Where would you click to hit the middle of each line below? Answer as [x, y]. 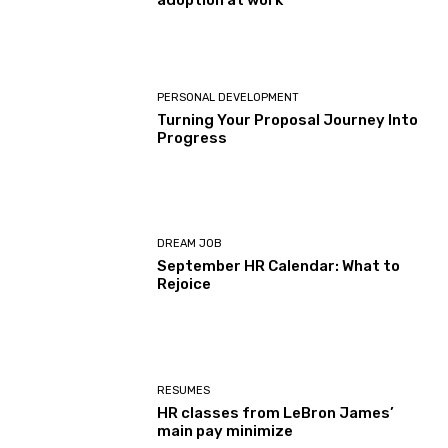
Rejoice [184, 284]
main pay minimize [225, 430]
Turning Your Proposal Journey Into [288, 119]
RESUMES [184, 390]
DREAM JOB [190, 244]
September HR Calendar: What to [279, 266]
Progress [192, 137]
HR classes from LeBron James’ [276, 412]
